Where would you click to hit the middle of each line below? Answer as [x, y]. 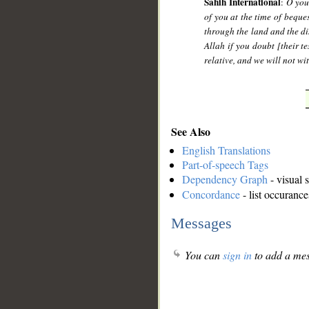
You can [202, 255]
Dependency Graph [225, 179]
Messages [201, 223]
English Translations [226, 150]
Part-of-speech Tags [225, 165]
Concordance [211, 195]
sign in [237, 255]
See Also [191, 131]
